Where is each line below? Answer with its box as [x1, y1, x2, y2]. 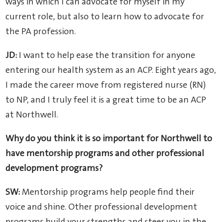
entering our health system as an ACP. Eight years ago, [5, 66, 217, 75]
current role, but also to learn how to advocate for [5, 12, 205, 22]
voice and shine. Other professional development [5, 203, 198, 212]
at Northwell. [5, 111, 58, 120]
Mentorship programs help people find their [20, 188, 195, 197]
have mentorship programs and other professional [5, 149, 205, 159]
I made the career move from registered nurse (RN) [5, 81, 206, 90]
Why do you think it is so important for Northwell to [5, 134, 213, 144]
